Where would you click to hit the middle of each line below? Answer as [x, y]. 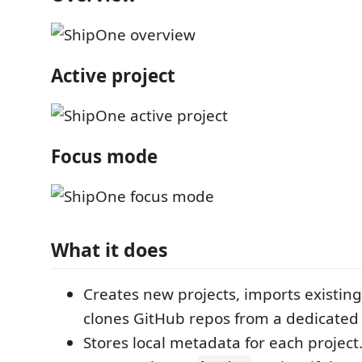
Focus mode [104, 156]
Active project [113, 75]
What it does [109, 249]
